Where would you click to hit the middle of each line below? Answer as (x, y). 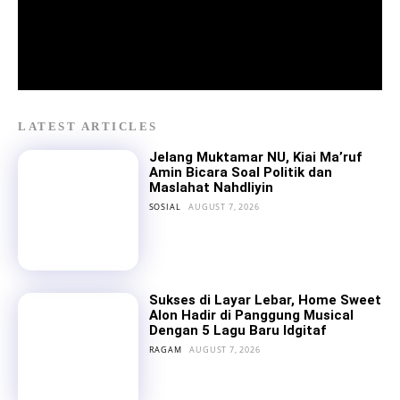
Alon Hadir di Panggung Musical (251, 315)
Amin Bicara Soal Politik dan (240, 172)
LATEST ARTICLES (88, 126)
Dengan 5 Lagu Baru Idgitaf (237, 330)
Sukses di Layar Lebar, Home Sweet (265, 300)
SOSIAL (165, 207)
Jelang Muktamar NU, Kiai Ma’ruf (255, 157)
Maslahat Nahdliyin (211, 187)
